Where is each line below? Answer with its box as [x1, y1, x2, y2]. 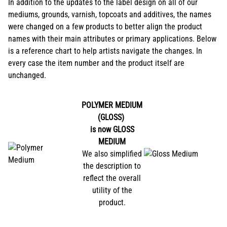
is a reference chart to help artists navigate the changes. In [8, 46, 202, 56]
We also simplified [82, 148, 142, 159]
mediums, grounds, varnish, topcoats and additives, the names [8, 9, 211, 19]
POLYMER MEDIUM [82, 100, 142, 110]
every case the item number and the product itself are [8, 58, 184, 68]
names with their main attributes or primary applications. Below [8, 33, 216, 44]
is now [90, 124, 113, 134]
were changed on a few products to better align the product [8, 21, 202, 31]
